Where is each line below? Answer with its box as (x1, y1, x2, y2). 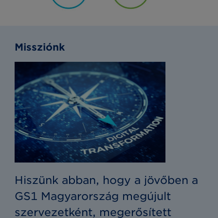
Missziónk (15, 41, 65, 54)
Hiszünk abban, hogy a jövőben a (15, 173, 198, 186)
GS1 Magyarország (15, 189, 122, 202)
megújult (122, 189, 171, 202)
